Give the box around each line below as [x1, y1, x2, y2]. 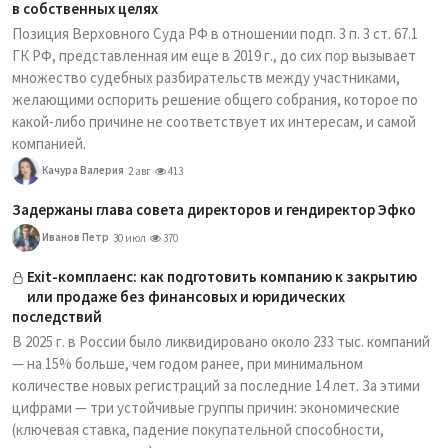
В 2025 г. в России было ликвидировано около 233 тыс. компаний [12, 332, 430, 351]
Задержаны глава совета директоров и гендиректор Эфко [12, 200, 416, 219]
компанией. [12, 134, 86, 153]
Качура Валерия [40, 162, 124, 177]
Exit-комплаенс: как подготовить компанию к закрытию [27, 267, 417, 286]
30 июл [113, 231, 146, 245]
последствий [12, 307, 102, 326]
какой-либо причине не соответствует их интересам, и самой [12, 112, 416, 131]
